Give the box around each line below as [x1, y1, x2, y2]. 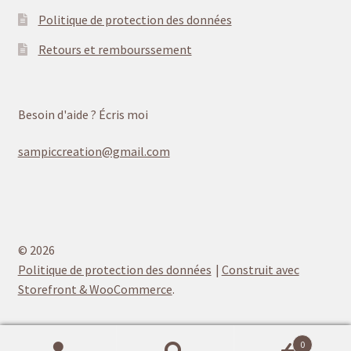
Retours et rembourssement [38, 42, 192, 58]
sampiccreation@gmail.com [17, 143, 170, 160]
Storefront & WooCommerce [17, 281, 172, 298]
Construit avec [221, 262, 299, 278]
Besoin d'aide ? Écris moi [17, 106, 148, 122]
